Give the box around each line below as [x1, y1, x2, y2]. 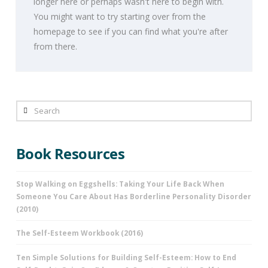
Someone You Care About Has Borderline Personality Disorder [16, 191, 251, 201]
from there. [33, 40, 78, 52]
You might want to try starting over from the [33, 10, 206, 22]
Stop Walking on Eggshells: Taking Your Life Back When [16, 179, 224, 188]
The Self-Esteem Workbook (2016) [16, 228, 143, 238]
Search [15, 102, 42, 113]
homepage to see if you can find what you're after [33, 25, 229, 37]
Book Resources [16, 144, 125, 164]
